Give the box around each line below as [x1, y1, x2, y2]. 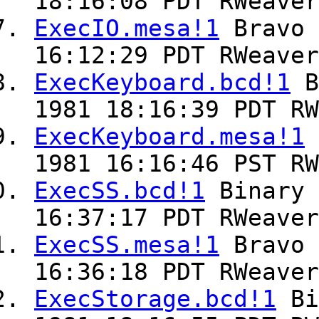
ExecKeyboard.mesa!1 [34, 123, 305, 151]
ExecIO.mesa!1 [34, 15, 219, 43]
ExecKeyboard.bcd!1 [34, 69, 291, 97]
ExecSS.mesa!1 [34, 231, 219, 259]
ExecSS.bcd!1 [34, 177, 205, 205]
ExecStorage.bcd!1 [34, 286, 276, 313]
